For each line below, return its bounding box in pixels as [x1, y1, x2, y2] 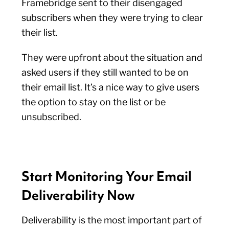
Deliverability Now [21, 187, 138, 204]
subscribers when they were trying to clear [21, 12, 203, 23]
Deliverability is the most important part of [21, 215, 202, 225]
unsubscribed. [21, 111, 82, 122]
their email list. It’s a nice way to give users [21, 82, 200, 93]
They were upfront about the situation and [21, 52, 203, 63]
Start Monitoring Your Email [21, 168, 192, 185]
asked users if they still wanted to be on [21, 67, 189, 78]
